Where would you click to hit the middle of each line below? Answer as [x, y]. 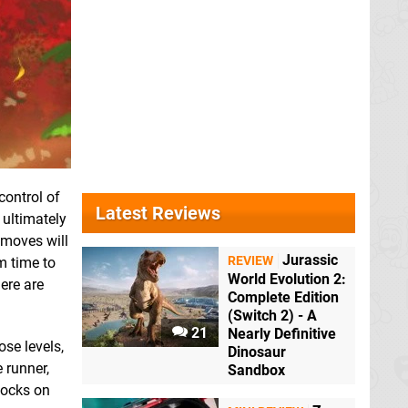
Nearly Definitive [282, 334]
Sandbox [256, 371]
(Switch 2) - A [272, 316]
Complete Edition [283, 298]
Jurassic [310, 260]
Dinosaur [257, 352]
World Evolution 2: [287, 280]
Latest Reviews [158, 214]
